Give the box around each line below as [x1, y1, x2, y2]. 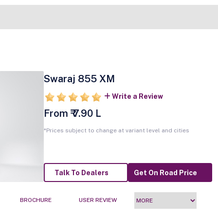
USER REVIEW [79, 197, 117, 204]
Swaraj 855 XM [43, 73, 115, 85]
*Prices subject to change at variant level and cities [43, 127, 189, 134]
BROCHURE [20, 197, 52, 204]
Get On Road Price [134, 169, 198, 177]
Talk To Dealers [54, 169, 109, 177]
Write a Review [111, 92, 163, 100]
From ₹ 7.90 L [43, 108, 101, 119]
